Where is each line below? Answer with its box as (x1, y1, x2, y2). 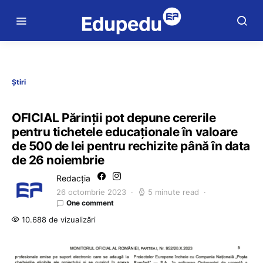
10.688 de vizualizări (19, 215, 96, 224)
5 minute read (148, 187, 199, 197)
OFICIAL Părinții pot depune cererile (12, 110, 216, 125)
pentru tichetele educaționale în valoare (12, 124, 238, 139)
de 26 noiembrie (12, 153, 104, 167)
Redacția (56, 173, 90, 183)
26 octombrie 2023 (56, 187, 126, 197)
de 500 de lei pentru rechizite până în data (12, 139, 250, 153)
